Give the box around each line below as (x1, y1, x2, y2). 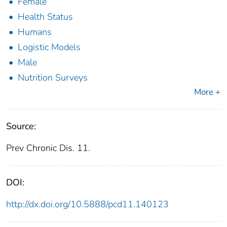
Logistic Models (18, 41, 81, 54)
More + (194, 86, 220, 98)
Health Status (18, 11, 73, 23)
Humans (18, 26, 52, 39)
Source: (6, 120, 36, 133)
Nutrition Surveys (18, 71, 88, 84)
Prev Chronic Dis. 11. (6, 142, 90, 155)
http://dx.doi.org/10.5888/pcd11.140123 (6, 198, 169, 211)
